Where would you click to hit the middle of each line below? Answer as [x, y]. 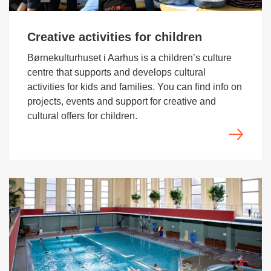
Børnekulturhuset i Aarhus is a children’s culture [129, 58]
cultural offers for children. [82, 116]
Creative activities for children [115, 37]
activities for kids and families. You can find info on [135, 87]
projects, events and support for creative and [122, 101]
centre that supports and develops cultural [116, 72]
